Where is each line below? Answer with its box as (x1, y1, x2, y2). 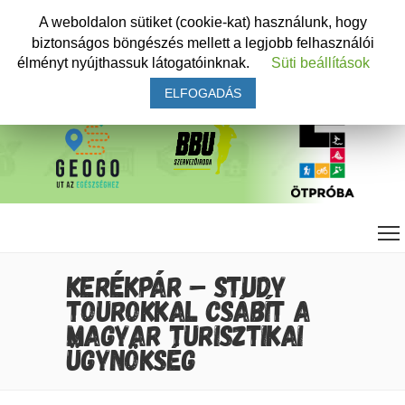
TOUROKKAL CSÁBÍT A (67, 292, 311, 327)
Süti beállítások (271, 55, 370, 71)
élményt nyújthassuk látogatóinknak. (17, 55, 253, 71)
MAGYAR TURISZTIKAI (67, 316, 304, 352)
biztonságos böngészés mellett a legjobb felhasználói (31, 34, 374, 51)
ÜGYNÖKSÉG (67, 341, 196, 376)
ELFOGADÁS (164, 86, 241, 101)
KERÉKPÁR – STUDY (67, 268, 287, 303)
